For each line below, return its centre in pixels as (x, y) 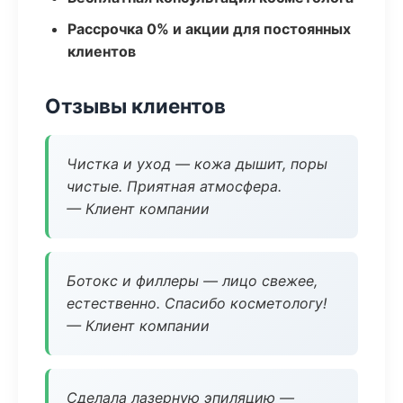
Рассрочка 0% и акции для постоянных (209, 29)
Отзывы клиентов (135, 106)
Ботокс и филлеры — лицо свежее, (192, 281)
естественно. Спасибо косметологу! (197, 303)
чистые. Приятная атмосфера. (174, 186)
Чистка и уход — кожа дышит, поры (197, 164)
